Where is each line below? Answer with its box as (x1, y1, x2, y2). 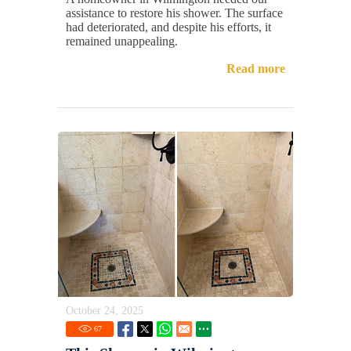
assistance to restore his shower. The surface (66, 5, 283, 20)
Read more (226, 61, 285, 75)
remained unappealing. (66, 34, 178, 48)
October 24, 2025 (66, 305, 143, 317)
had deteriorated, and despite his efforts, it (66, 20, 271, 34)
